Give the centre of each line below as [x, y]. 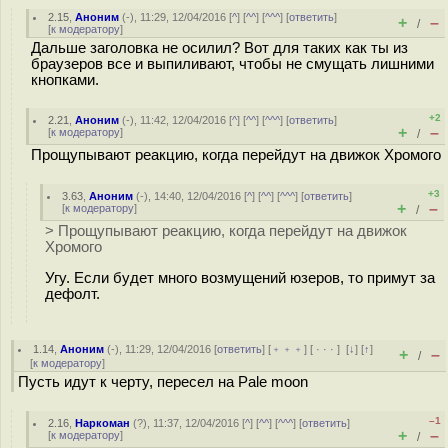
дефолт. [72, 293]
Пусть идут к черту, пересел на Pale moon [163, 382]
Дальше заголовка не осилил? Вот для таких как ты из [219, 48]
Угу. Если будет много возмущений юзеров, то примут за [240, 277]
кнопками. [65, 80]
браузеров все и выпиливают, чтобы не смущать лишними [232, 64]
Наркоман [103, 423]
